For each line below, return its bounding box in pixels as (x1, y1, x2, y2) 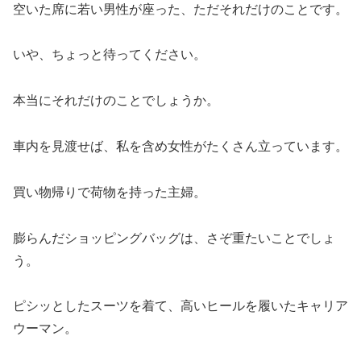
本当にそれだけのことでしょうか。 (13, 93, 219, 108)
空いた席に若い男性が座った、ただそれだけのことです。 (13, 2, 348, 16)
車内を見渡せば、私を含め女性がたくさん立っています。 (13, 139, 348, 153)
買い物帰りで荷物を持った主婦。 (13, 185, 206, 199)
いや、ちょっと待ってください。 (13, 48, 206, 62)
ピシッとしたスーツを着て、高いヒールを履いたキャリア (13, 299, 348, 313)
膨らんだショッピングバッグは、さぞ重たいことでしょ (13, 230, 335, 245)
